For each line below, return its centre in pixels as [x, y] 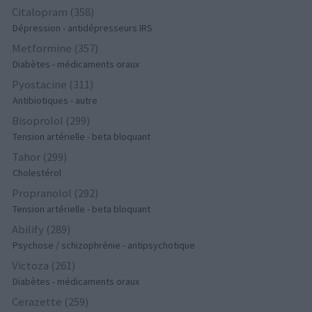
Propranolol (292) [56, 193]
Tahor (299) [40, 157]
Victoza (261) [44, 266]
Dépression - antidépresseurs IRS [83, 28]
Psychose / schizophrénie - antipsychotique [104, 245]
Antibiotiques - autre [55, 101]
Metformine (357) [56, 48]
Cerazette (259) [51, 302]
